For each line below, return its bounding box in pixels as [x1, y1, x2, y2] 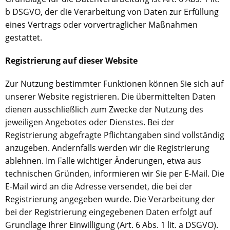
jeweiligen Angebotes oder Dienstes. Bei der [5, 117, 175, 128]
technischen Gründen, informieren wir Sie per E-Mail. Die [5, 168, 224, 179]
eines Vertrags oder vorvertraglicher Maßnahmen [5, 19, 198, 30]
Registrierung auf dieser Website [5, 55, 138, 66]
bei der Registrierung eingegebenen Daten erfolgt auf [5, 206, 212, 218]
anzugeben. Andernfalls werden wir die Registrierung [5, 142, 209, 154]
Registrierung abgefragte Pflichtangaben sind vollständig [5, 129, 224, 141]
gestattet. [5, 32, 42, 43]
